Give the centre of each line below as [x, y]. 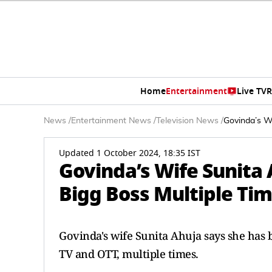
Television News [187, 121]
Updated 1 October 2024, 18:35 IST [130, 153]
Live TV [251, 91]
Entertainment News [111, 121]
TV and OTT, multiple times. [129, 254]
